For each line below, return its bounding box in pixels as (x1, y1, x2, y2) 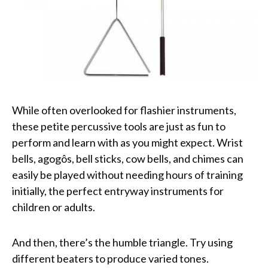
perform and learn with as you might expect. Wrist (12, 136, 243, 150)
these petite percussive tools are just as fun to (12, 120, 226, 133)
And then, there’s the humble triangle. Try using (12, 236, 233, 249)
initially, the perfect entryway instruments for (12, 184, 224, 198)
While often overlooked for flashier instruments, (12, 103, 236, 117)
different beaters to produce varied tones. (12, 252, 209, 266)
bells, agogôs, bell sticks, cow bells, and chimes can (12, 152, 243, 166)
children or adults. (12, 200, 97, 214)
